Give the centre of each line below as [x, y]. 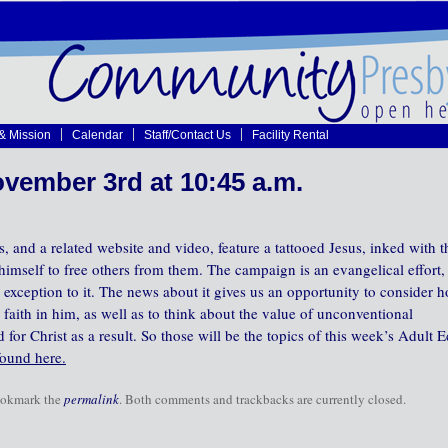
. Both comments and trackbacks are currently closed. [262, 399]
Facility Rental [290, 134]
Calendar [97, 134]
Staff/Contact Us [187, 134]
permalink [91, 399]
